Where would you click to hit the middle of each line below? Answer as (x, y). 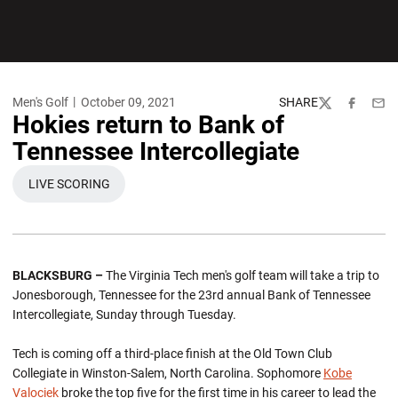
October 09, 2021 (128, 102)
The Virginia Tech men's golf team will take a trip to (243, 275)
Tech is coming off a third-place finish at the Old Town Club (172, 354)
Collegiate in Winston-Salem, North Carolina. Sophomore (168, 373)
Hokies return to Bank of (148, 125)
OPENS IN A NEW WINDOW (142, 191)
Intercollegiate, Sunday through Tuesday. (124, 314)
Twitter (337, 110)
